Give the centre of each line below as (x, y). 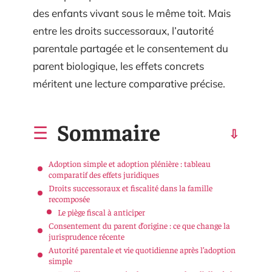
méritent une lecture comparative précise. (129, 83)
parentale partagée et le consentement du (131, 48)
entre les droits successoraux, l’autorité (123, 31)
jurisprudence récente (87, 236)
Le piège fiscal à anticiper (101, 212)
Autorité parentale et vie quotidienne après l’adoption (142, 249)
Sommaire (109, 131)
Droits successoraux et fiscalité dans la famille (131, 187)
